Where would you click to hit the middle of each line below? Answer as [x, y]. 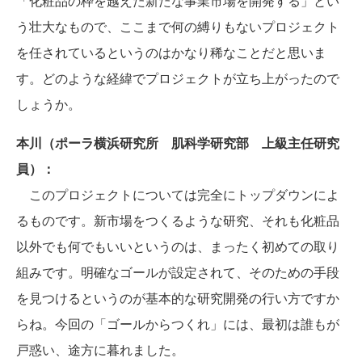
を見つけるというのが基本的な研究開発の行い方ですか [178, 298]
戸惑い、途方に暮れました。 [100, 349]
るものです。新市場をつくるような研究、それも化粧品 [178, 220]
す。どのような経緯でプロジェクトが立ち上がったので [178, 78]
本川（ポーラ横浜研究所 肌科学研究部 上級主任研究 [178, 143]
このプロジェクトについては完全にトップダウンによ [178, 194]
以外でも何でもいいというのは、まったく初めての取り [178, 246]
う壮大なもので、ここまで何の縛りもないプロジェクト [178, 26]
